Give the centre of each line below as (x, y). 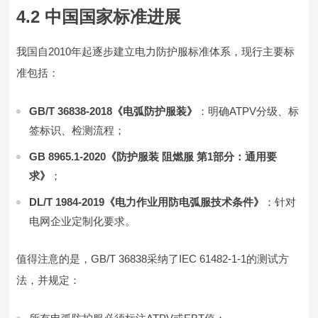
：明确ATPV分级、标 (248, 111)
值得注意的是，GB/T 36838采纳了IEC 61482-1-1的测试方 (153, 259)
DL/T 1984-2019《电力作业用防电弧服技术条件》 (147, 202)
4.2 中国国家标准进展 (99, 17)
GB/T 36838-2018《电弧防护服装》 (114, 111)
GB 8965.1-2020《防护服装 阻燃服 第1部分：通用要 (153, 157)
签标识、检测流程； (77, 130)
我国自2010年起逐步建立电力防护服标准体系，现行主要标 (156, 51)
